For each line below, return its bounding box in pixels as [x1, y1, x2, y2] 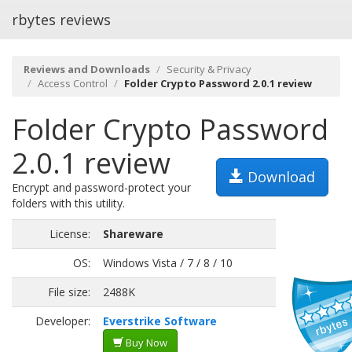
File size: [48, 284, 90, 299]
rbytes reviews [12, 10, 111, 29]
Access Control [38, 76, 108, 90]
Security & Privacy [167, 62, 251, 76]
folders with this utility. [12, 196, 125, 211]
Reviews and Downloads [24, 62, 150, 76]
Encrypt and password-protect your [12, 180, 191, 195]
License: [49, 226, 90, 241]
